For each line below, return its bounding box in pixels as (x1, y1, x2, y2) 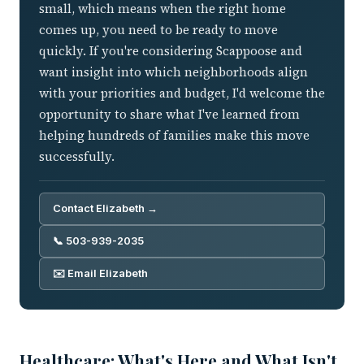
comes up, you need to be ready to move (39, 20, 278, 38)
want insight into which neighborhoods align (39, 63, 308, 80)
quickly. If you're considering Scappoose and (39, 41, 302, 59)
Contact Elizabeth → (53, 201, 158, 214)
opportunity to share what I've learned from (39, 105, 300, 123)
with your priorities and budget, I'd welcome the (39, 84, 325, 102)
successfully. (39, 147, 115, 165)
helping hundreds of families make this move (39, 126, 310, 144)
